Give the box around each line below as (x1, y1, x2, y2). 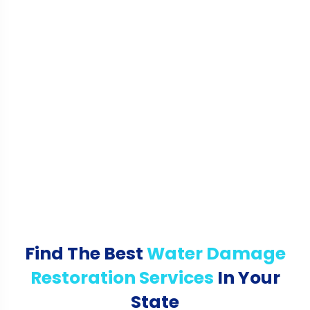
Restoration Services (30, 266, 214, 290)
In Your (213, 266, 280, 290)
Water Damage (146, 241, 286, 266)
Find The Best (24, 241, 147, 266)
